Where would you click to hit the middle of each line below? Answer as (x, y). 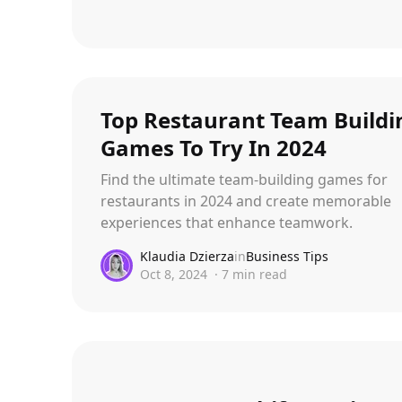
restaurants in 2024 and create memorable (246, 201)
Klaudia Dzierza (187, 256)
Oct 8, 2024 (174, 274)
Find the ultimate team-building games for (244, 179)
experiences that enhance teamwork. (227, 223)
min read (258, 274)
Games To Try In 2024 (214, 148)
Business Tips (287, 256)
